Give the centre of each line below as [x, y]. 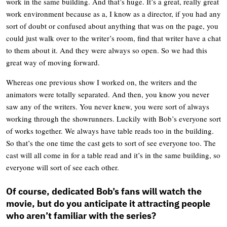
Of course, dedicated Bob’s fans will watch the [104, 191]
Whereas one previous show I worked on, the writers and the [102, 82]
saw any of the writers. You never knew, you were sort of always [108, 106]
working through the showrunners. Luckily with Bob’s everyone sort [113, 118]
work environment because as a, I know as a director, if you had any [113, 13]
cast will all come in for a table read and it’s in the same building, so [113, 155]
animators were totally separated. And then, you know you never [108, 94]
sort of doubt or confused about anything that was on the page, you [112, 26]
